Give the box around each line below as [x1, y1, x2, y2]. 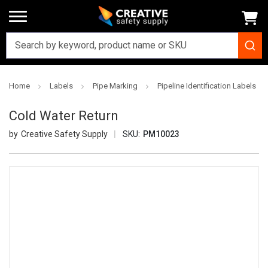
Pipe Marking [93, 81, 138, 90]
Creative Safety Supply [20, 129, 108, 139]
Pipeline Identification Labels [157, 81, 256, 90]
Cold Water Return [9, 108, 118, 123]
